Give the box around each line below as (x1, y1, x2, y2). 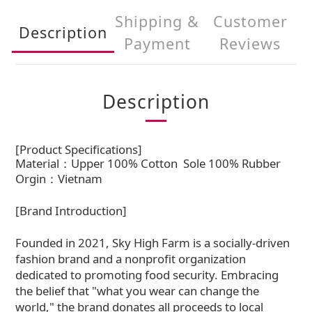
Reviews (219, 33, 281, 54)
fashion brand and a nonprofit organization (15, 251, 246, 267)
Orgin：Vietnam (15, 171, 102, 187)
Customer (212, 11, 288, 31)
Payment (123, 33, 191, 54)
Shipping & (115, 11, 200, 31)
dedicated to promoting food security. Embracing (15, 267, 279, 283)
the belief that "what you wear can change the (15, 283, 259, 299)
